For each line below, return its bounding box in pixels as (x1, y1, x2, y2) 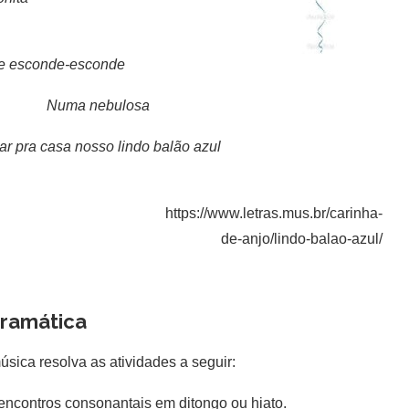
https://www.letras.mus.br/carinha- (164, 205, 383, 221)
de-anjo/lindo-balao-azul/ (220, 231, 383, 246)
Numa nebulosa (31, 98, 150, 113)
